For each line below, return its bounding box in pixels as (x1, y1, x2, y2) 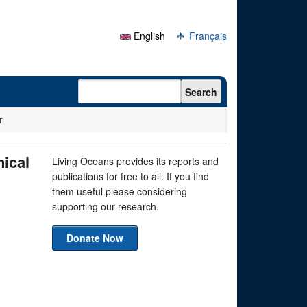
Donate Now (66, 231, 123, 245)
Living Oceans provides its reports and (52, 154, 219, 168)
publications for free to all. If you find (52, 169, 209, 183)
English (131, 29, 165, 42)
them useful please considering (52, 184, 187, 198)
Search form (78, 77, 150, 95)
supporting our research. (52, 199, 159, 213)
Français (186, 29, 227, 42)
